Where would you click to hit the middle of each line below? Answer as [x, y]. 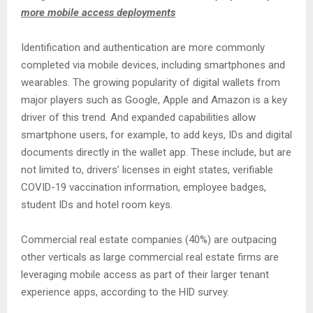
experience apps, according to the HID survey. [125, 292]
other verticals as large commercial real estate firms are [150, 257]
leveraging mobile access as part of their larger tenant [145, 275]
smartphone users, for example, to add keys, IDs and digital [156, 135]
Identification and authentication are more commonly [143, 48]
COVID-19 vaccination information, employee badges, [144, 187]
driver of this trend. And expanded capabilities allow [138, 117]
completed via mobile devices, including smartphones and [153, 65]
